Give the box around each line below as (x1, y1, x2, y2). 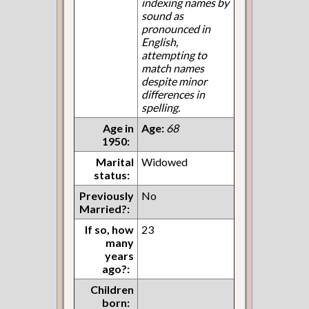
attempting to (141, 48, 208, 61)
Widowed (141, 154, 188, 168)
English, (141, 34, 179, 48)
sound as (141, 8, 184, 22)
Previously (79, 188, 134, 202)
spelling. (141, 100, 181, 114)
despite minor (141, 74, 208, 88)
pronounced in (141, 21, 211, 35)
